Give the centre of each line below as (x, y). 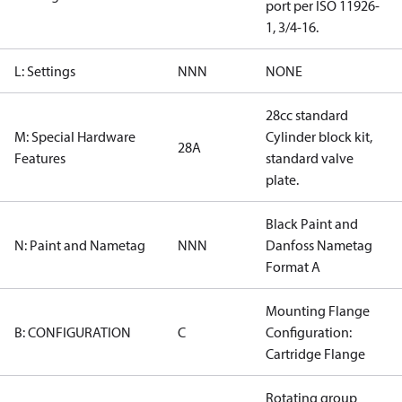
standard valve (310, 158)
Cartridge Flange (315, 354)
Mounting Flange (318, 310)
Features (40, 158)
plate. (282, 179)
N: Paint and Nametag (80, 245)
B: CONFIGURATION (73, 332)
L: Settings (45, 71)
